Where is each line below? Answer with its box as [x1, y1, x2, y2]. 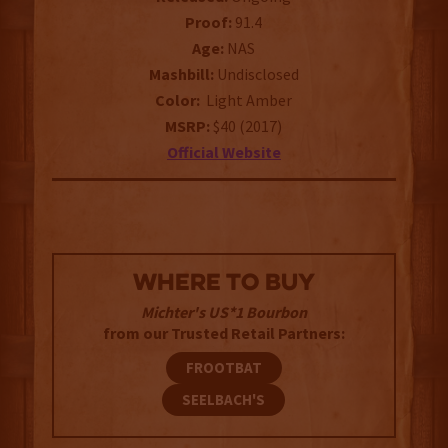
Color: [155, 90, 201, 111]
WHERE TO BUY [132, 272, 315, 298]
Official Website [166, 142, 281, 163]
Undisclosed [216, 64, 299, 85]
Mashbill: [148, 64, 217, 85]
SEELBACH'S [182, 390, 266, 410]
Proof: [185, 12, 233, 33]
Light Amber [200, 90, 293, 111]
